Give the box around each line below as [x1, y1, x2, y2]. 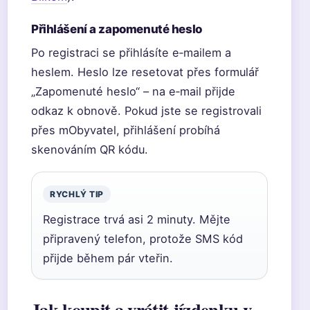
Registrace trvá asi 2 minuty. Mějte [43, 212, 230, 226]
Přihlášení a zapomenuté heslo [31, 22, 202, 36]
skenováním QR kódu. [31, 143, 148, 156]
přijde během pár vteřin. [43, 251, 173, 265]
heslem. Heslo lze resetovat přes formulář [31, 65, 259, 79]
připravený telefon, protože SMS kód [43, 232, 243, 246]
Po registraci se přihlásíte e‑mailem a [31, 46, 231, 60]
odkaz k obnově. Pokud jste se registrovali [31, 104, 262, 118]
